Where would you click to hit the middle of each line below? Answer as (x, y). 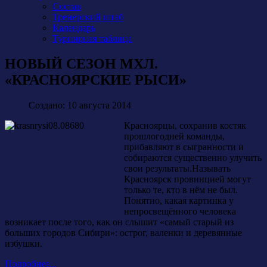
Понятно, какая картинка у (179, 200)
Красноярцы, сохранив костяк (185, 125)
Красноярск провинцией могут (187, 179)
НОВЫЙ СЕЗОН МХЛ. (81, 63)
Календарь (74, 28)
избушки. (24, 243)
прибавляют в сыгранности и (184, 147)
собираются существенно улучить (193, 157)
